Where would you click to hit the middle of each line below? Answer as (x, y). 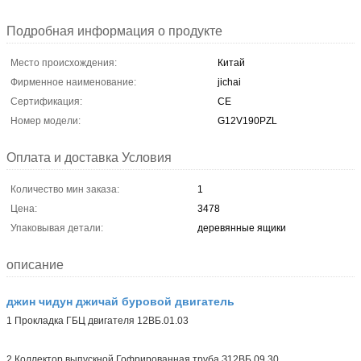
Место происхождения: (64, 62)
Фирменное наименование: (73, 82)
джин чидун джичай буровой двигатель (120, 300)
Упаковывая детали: (57, 228)
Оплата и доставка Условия (89, 157)
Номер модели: (46, 120)
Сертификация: (46, 101)
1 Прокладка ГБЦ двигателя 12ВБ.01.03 (98, 320)
